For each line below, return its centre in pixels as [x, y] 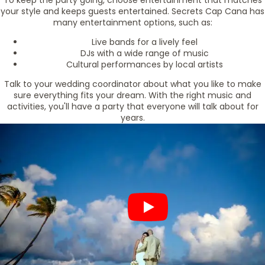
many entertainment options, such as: [132, 22]
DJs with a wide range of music [144, 53]
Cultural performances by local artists [144, 64]
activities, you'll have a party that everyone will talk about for [132, 106]
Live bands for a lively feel [144, 42]
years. [132, 118]
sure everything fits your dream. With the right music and [132, 95]
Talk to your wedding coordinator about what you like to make [132, 84]
